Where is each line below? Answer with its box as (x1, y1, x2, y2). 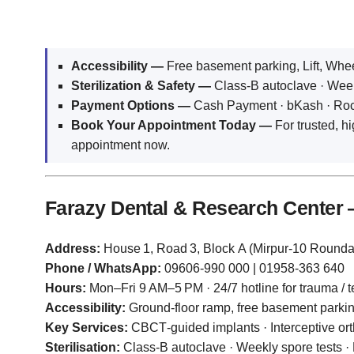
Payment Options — (71, 99, 190, 113)
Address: (45, 242, 100, 256)
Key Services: (45, 321, 128, 335)
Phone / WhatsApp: (45, 262, 161, 276)
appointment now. (71, 138, 170, 153)
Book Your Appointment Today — (71, 119, 272, 133)
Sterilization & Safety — (71, 79, 211, 93)
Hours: (45, 281, 86, 296)
